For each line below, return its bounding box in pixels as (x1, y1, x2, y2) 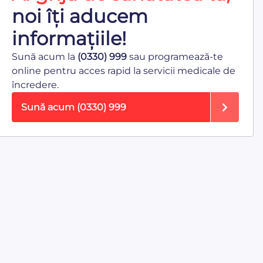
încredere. (11, 79, 59, 91)
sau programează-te (126, 51, 223, 63)
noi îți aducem (11, 5, 148, 28)
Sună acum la (11, 51, 77, 63)
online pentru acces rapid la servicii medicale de (11, 65, 235, 77)
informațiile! (11, 27, 126, 50)
